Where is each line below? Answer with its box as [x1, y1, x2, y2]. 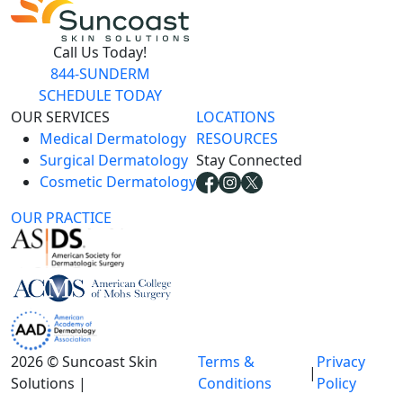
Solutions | [11, 372, 86, 393]
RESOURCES [196, 128, 278, 148]
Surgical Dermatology [40, 149, 188, 170]
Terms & [197, 351, 255, 372]
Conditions [197, 372, 272, 393]
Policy [316, 372, 356, 393]
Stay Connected [196, 149, 302, 170]
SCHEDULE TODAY [38, 85, 162, 105]
